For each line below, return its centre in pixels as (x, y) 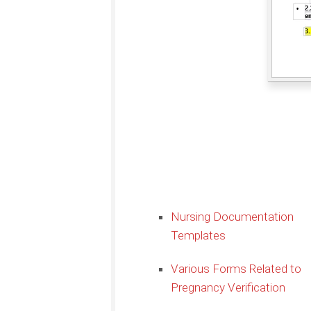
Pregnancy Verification (228, 287)
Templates (198, 235)
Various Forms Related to (236, 268)
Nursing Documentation (232, 216)
